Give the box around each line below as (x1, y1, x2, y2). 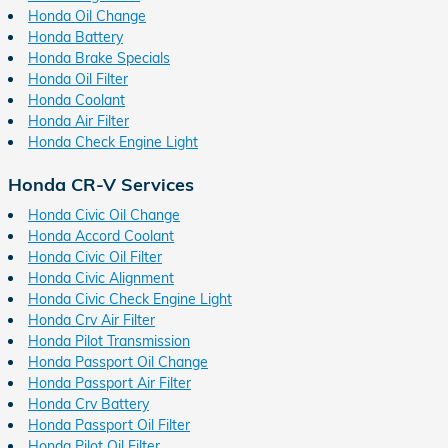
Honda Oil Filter (28, 69, 128, 88)
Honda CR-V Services (8, 172, 194, 195)
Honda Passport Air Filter (28, 374, 191, 392)
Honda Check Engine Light (28, 132, 198, 151)
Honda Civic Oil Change (28, 206, 180, 224)
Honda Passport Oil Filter (28, 416, 190, 434)
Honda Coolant (28, 90, 125, 109)
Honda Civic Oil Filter (28, 248, 162, 266)
